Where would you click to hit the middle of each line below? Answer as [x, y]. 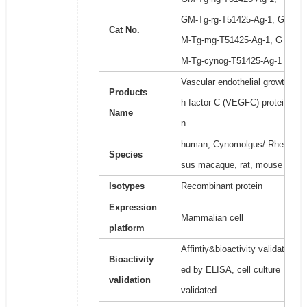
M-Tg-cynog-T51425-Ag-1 [231, 61]
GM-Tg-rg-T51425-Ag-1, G [232, 20]
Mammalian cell [212, 218]
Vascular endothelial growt [232, 82]
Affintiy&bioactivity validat [232, 249]
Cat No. [124, 30]
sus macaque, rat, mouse [231, 165]
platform [126, 228]
